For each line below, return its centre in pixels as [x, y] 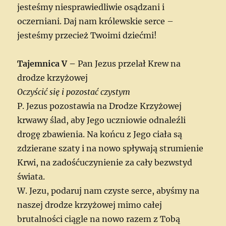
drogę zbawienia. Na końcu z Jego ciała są [100, 134]
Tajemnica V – [48, 63]
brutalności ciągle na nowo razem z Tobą [99, 219]
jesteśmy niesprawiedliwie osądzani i [91, 7]
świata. [31, 176]
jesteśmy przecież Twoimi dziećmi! [87, 35]
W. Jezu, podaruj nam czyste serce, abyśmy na [108, 190]
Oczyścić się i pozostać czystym [74, 92]
